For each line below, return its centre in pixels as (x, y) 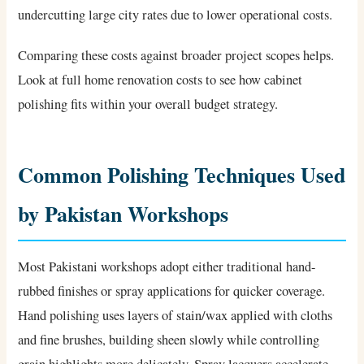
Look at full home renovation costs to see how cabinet (160, 80)
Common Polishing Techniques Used (182, 175)
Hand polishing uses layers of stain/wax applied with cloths (175, 316)
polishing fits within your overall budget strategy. (148, 104)
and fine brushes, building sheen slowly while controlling (169, 340)
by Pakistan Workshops (123, 214)
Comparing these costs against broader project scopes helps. (176, 56)
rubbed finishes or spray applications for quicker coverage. (172, 291)
